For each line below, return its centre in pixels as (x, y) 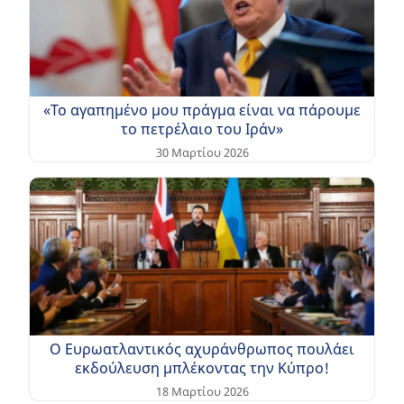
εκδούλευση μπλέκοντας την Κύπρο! (202, 367)
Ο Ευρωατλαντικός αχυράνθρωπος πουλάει (202, 349)
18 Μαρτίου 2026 (202, 391)
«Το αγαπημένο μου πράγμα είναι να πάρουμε (202, 110)
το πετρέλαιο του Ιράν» (202, 129)
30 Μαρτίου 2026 (202, 152)
